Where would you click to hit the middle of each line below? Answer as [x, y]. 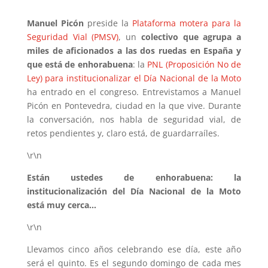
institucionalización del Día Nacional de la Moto [134, 191]
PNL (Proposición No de [194, 64]
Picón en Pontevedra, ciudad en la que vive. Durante [134, 105]
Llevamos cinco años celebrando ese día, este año [134, 249]
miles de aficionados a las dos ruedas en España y [134, 50]
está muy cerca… [61, 205]
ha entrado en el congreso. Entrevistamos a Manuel [134, 92]
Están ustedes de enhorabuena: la [134, 177]
